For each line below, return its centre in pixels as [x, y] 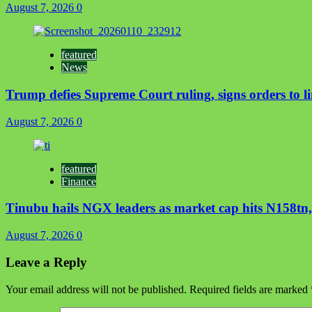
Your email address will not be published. [96, 289]
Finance [79, 181]
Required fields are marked [250, 289]
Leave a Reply [46, 262]
